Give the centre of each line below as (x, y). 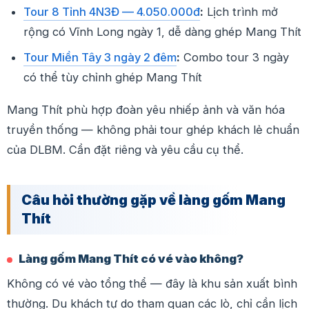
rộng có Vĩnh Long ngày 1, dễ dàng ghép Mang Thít (162, 31)
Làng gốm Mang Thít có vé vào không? (131, 258)
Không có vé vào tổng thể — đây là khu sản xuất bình (152, 283)
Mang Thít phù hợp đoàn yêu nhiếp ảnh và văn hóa (146, 109)
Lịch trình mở (241, 11)
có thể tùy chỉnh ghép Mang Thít (113, 77)
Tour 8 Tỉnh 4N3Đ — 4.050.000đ (112, 11)
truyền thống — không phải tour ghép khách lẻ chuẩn (153, 129)
